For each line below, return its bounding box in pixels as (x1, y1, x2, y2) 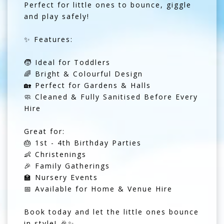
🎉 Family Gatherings (24, 160, 110, 170)
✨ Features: (24, 34, 73, 44)
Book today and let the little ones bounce (24, 206, 199, 216)
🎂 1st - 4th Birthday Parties (24, 137, 141, 147)
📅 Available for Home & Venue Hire (24, 183, 172, 193)
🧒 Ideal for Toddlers (24, 57, 110, 67)
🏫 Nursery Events (24, 172, 98, 182)
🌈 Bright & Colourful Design (24, 68, 143, 78)
